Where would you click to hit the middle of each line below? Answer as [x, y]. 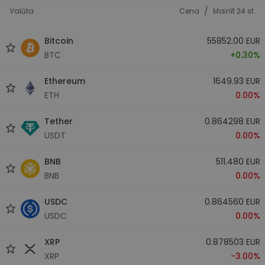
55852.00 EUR [233, 41]
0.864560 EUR [232, 201]
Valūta [22, 11]
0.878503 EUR [233, 242]
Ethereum [65, 81]
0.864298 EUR [232, 121]
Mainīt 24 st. [234, 11]
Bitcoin [59, 41]
